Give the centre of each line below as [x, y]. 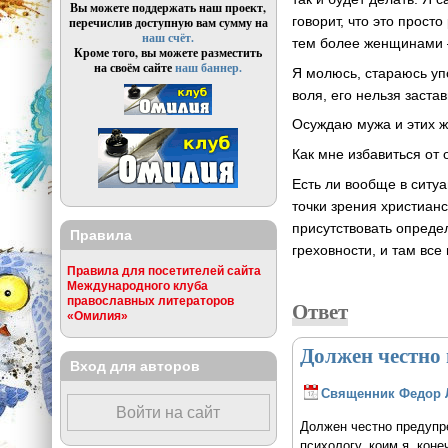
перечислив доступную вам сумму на [168, 23]
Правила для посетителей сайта [163, 271]
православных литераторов [150, 301]
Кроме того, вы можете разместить [168, 53]
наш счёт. [168, 38]
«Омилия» [97, 316]
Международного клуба [137, 286]
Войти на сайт [168, 413]
